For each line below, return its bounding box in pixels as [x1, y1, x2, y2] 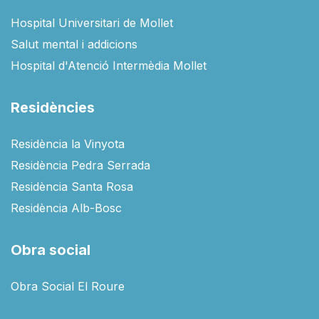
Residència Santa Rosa [11, 179, 133, 194]
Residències [11, 99, 95, 117]
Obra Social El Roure [11, 279, 125, 294]
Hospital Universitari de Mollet [11, 16, 173, 31]
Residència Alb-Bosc [11, 201, 122, 216]
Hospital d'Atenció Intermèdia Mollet [11, 58, 206, 73]
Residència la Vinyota [11, 137, 125, 152]
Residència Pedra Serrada [11, 158, 150, 173]
